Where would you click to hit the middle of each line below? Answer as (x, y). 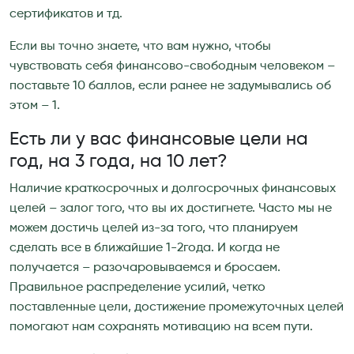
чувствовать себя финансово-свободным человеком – (172, 66)
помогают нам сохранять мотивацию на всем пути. (161, 327)
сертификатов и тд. (66, 14)
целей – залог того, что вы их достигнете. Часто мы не (171, 208)
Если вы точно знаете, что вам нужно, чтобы (140, 46)
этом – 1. (35, 105)
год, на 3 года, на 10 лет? (118, 161)
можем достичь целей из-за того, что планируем (154, 228)
